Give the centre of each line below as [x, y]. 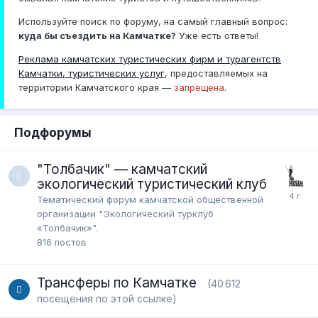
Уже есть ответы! [217, 35]
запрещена [199, 87]
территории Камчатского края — [96, 87]
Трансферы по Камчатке [117, 283]
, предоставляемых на [216, 73]
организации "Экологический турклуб [125, 213]
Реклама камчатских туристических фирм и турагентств [150, 59]
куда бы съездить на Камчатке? [97, 35]
